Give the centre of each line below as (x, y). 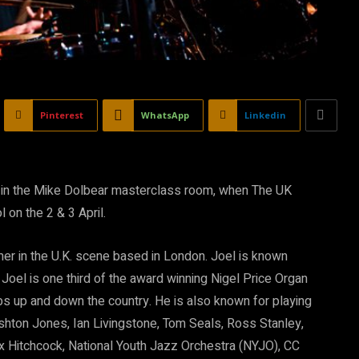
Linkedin (265, 115)
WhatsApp (165, 115)
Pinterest (62, 115)
